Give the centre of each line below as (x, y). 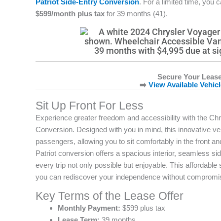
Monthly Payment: (89, 208)
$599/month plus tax (70, 14)
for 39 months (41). (136, 14)
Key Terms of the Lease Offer (110, 196)
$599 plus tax (143, 208)
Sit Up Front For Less (90, 106)
